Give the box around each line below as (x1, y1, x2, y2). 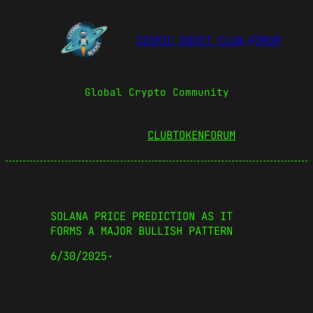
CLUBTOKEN (147, 128, 204, 143)
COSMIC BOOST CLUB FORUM (136, 33, 281, 48)
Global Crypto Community (84, 85, 229, 99)
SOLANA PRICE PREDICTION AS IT (50, 208, 233, 224)
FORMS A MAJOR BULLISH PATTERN (50, 223, 233, 238)
